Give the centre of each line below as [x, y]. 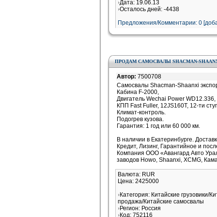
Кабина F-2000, [138, 92]
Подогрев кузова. [140, 119]
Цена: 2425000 [138, 181]
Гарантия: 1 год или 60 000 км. [158, 126]
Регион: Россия [140, 208]
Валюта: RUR [136, 174]
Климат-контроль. [141, 112]
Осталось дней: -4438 [149, 9]
